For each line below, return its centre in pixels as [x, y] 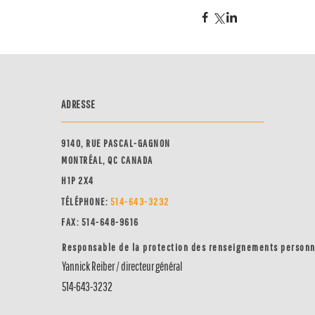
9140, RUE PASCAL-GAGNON [116, 143]
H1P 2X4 [78, 180]
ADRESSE [78, 104]
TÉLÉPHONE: [86, 201]
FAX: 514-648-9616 [100, 222]
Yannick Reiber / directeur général [123, 266]
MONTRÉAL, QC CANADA [107, 160]
